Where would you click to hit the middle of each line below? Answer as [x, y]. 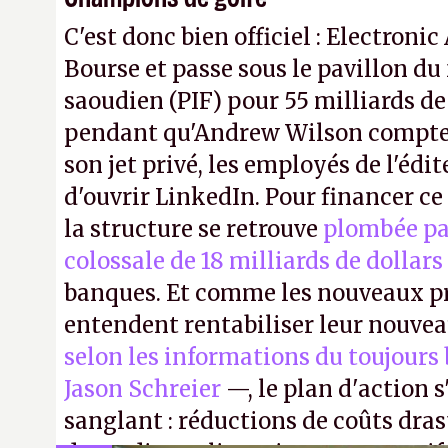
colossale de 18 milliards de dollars [253, 261]
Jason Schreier [142, 389]
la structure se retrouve [193, 229]
